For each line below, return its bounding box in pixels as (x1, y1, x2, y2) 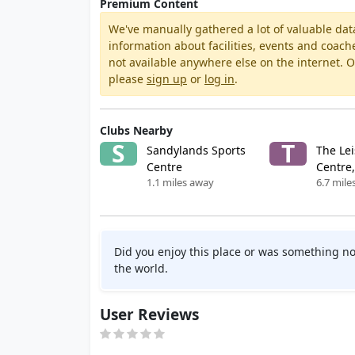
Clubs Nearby (100, 123, 173, 138)
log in (204, 71, 235, 86)
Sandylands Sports (147, 143, 246, 158)
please (109, 71, 147, 86)
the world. (114, 261, 168, 276)
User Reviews (100, 304, 199, 325)
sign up (147, 71, 187, 86)
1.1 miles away (147, 175, 215, 189)
